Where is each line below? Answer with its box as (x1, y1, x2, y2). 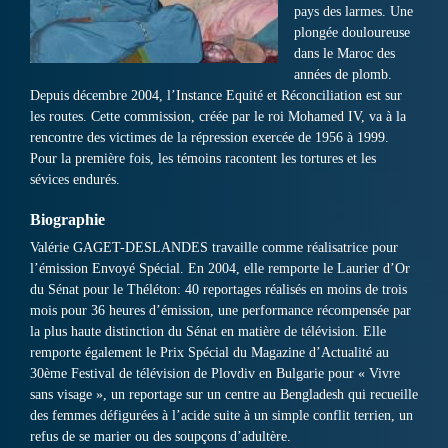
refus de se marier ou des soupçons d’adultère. (30, 429, 291, 445)
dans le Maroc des (294, 46, 395, 62)
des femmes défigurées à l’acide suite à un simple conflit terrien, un (30, 408, 413, 424)
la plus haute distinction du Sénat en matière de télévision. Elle (30, 324, 386, 340)
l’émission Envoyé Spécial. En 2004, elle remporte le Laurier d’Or (30, 261, 410, 277)
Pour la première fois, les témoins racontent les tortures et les (30, 151, 376, 167)
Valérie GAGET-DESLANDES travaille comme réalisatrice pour (30, 240, 398, 256)
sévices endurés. (30, 172, 120, 188)
